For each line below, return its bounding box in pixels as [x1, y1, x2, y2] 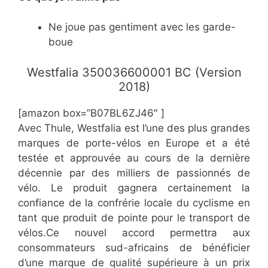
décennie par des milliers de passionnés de [18, 166, 250, 179]
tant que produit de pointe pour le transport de [18, 211, 250, 224]
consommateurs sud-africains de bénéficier [18, 241, 250, 254]
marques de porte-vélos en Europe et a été [18, 136, 250, 149]
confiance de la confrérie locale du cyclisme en [18, 196, 250, 209]
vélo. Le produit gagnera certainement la [18, 181, 250, 194]
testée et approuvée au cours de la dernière [18, 151, 250, 164]
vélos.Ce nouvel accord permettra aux [18, 226, 250, 239]
